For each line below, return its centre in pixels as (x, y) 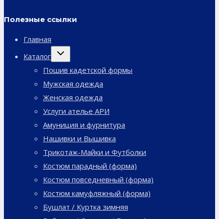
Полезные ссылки (41, 20)
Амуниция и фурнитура (84, 125)
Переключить (74, 51)
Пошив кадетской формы (88, 70)
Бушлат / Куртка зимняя (86, 207)
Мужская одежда (73, 84)
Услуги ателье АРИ (76, 111)
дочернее (68, 58)
